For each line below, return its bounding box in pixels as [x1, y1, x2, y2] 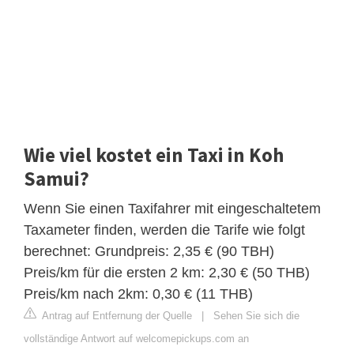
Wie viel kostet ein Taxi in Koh [24, 142, 284, 168]
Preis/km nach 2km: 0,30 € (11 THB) [24, 286, 253, 303]
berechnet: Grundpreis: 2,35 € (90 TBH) [24, 243, 274, 260]
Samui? [24, 166, 89, 192]
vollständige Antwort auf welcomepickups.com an [24, 333, 249, 345]
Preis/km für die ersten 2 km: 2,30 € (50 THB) [24, 265, 310, 281]
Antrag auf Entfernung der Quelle [40, 310, 192, 322]
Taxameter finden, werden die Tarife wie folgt [24, 222, 305, 239]
